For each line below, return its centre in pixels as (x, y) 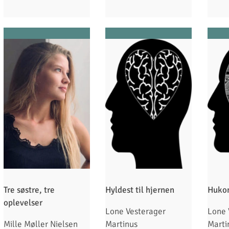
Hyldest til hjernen (140, 190)
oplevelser (23, 202)
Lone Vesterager (136, 211)
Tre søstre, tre (29, 190)
